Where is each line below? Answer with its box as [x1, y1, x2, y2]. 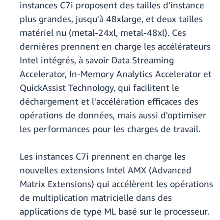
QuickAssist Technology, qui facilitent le [20, 82, 179, 93]
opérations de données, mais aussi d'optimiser [20, 110, 206, 121]
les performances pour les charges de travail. [20, 123, 200, 135]
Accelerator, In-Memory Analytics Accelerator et [20, 68, 212, 80]
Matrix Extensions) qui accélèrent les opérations [20, 178, 213, 190]
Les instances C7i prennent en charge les [20, 151, 186, 162]
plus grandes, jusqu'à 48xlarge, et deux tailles [20, 13, 203, 25]
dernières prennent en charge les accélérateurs [20, 41, 211, 52]
